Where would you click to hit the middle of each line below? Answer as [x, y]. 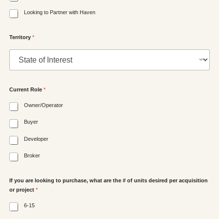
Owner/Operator [44, 105]
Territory [21, 37]
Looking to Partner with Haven [60, 12]
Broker [32, 155]
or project [22, 190]
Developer [36, 139]
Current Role [26, 90]
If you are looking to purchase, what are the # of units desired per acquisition [109, 181]
